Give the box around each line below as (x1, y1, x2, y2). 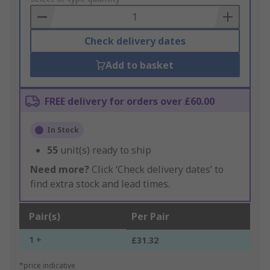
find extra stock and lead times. (30, 177, 170, 191)
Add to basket (105, 58, 174, 72)
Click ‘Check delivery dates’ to (89, 163, 224, 177)
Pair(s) (29, 210, 60, 224)
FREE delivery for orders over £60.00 (45, 95, 215, 108)
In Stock (47, 125, 79, 136)
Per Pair (131, 210, 169, 224)
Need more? (30, 163, 89, 177)
